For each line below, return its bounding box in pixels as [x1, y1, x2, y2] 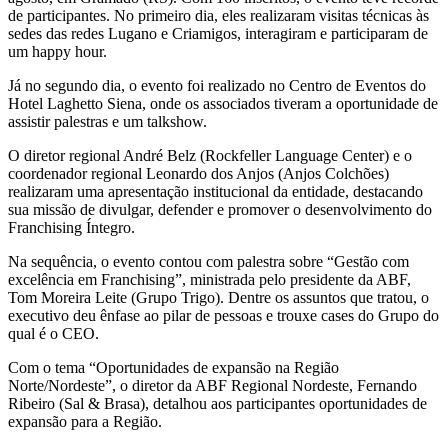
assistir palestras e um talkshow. [8, 113, 207, 131]
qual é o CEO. [8, 325, 99, 343]
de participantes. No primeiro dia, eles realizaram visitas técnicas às [8, 7, 429, 25]
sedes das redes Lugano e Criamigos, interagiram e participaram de [8, 25, 428, 43]
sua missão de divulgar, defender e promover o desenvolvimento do [8, 201, 432, 219]
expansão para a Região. [8, 413, 162, 431]
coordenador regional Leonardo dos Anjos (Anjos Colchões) [8, 165, 389, 183]
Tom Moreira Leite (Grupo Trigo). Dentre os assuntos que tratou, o [8, 289, 429, 307]
